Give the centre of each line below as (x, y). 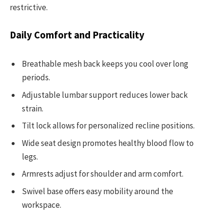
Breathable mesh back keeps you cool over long (105, 64)
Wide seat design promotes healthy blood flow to (108, 143)
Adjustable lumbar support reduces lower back (105, 95)
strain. (33, 108)
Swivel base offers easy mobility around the (98, 191)
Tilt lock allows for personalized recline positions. (108, 126)
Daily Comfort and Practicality (77, 35)
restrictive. (29, 7)
